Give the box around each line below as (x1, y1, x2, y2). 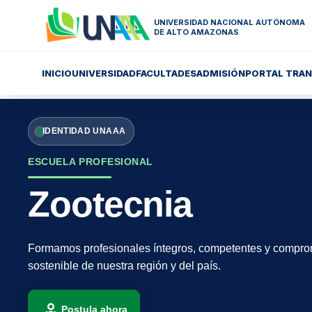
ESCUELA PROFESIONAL (28, 156, 153, 168)
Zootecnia (28, 184, 193, 225)
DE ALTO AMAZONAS (154, 27, 240, 37)
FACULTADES (136, 68, 196, 79)
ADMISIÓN (196, 68, 245, 79)
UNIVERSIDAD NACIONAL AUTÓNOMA (154, 17, 306, 27)
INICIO (42, 68, 72, 79)
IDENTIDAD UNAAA (42, 126, 126, 136)
